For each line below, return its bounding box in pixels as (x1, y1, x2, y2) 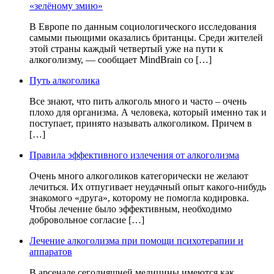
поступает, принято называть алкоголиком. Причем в (29, 118, 252, 129)
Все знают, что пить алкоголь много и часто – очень (29, 96, 246, 107)
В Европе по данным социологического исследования (29, 21, 256, 32)
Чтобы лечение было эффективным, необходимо (29, 204, 232, 215)
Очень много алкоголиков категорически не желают (29, 171, 248, 182)
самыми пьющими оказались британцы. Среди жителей (29, 32, 263, 43)
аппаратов (29, 246, 72, 257)
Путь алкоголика (29, 75, 100, 86)
